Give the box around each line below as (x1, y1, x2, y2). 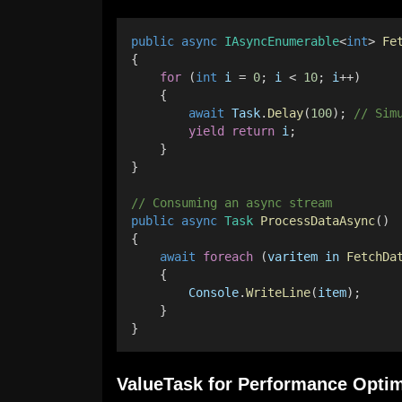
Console (188, 285, 239, 300)
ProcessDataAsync (260, 214, 375, 228)
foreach (203, 249, 253, 264)
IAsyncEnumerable (224, 34, 339, 48)
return (232, 124, 275, 138)
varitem (267, 249, 318, 264)
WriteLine (246, 285, 310, 300)
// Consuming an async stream (131, 196, 339, 210)
